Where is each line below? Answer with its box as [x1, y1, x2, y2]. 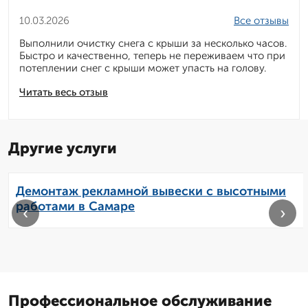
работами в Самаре [16, 199, 135, 214]
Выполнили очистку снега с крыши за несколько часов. [19, 37, 287, 50]
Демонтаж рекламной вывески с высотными [16, 184, 286, 199]
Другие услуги [8, 139, 117, 158]
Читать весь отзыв [19, 86, 108, 99]
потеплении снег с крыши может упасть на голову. [19, 62, 266, 75]
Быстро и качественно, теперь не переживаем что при [19, 49, 285, 63]
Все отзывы [234, 14, 289, 27]
